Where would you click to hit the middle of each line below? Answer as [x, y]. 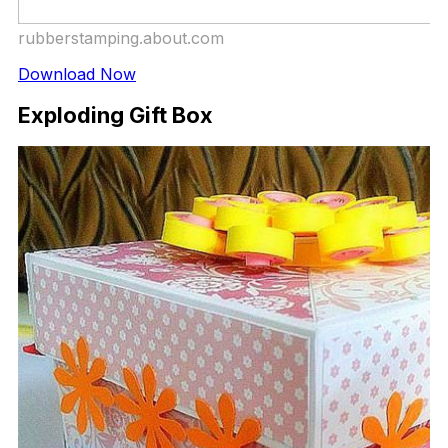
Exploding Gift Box [115, 115]
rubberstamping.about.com [121, 37]
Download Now [77, 73]
